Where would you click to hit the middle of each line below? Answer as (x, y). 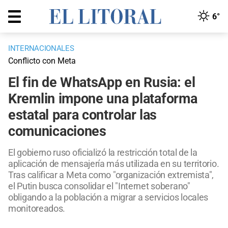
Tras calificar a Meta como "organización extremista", (111, 175)
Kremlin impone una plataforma (103, 99)
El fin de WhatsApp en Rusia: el (102, 83)
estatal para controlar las (83, 115)
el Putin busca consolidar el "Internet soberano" (99, 186)
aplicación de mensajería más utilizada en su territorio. (114, 164)
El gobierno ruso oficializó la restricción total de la (103, 153)
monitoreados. (37, 209)
